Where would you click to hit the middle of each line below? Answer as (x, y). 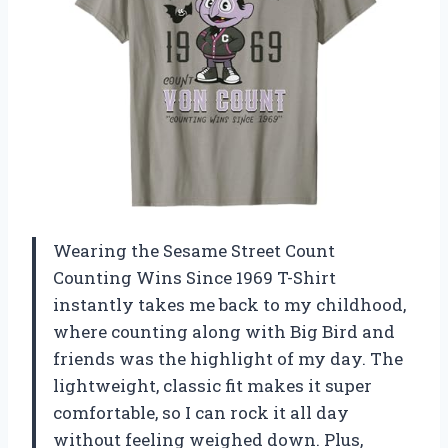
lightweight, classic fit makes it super (212, 385)
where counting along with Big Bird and (224, 331)
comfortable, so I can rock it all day (201, 412)
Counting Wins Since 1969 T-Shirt (194, 277)
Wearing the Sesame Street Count (194, 250)
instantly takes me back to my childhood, (229, 304)
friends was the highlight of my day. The (228, 358)
